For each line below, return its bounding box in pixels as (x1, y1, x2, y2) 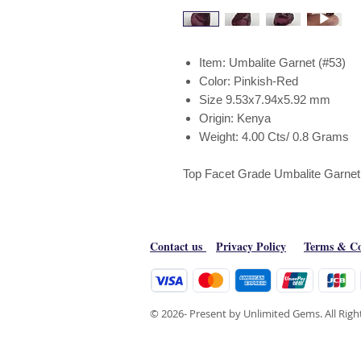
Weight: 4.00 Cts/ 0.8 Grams (199, 130, 349, 143)
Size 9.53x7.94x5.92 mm (199, 93, 334, 106)
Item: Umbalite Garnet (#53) (199, 56, 346, 69)
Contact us (150, 238, 206, 255)
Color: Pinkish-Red (199, 74, 301, 88)
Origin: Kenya (199, 111, 290, 125)
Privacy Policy (216, 238, 286, 255)
